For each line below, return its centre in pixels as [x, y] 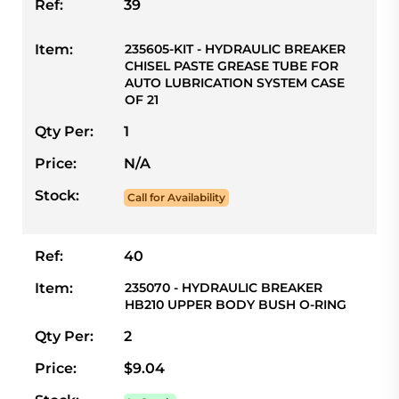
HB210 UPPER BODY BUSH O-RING [236, 305]
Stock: [57, 196]
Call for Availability [176, 198]
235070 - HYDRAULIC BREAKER [224, 288]
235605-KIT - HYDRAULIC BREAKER [235, 49]
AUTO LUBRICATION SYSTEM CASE [235, 83]
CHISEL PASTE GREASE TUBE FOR [232, 66]
